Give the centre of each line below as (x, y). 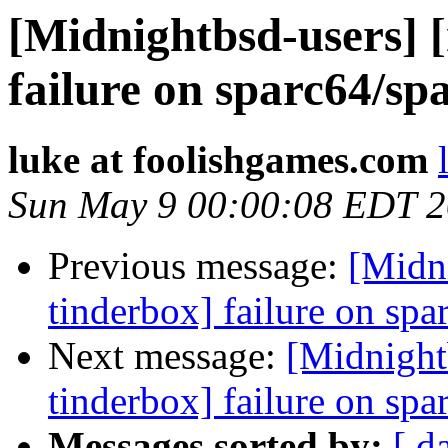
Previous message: (198, 266)
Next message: (167, 356)
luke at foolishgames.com (218, 160)
